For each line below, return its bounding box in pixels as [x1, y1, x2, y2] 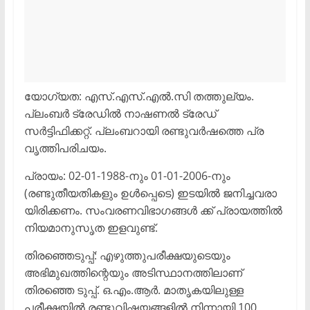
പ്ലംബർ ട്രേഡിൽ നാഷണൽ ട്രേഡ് [24, 106, 217, 122]
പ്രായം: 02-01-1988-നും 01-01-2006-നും [24, 168, 230, 184]
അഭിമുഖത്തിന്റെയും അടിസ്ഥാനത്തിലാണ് [24, 265, 242, 281]
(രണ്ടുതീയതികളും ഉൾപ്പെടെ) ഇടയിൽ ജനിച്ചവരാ [24, 185, 277, 201]
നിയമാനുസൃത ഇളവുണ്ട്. [24, 220, 158, 236]
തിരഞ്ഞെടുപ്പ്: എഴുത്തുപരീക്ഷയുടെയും [24, 248, 230, 264]
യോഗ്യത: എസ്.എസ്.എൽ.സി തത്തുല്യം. [24, 89, 254, 104]
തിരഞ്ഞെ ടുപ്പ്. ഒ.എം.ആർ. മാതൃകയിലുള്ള [24, 282, 244, 298]
